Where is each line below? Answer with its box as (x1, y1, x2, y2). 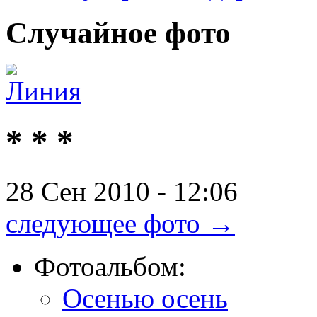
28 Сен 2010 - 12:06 (6, 176, 238, 207)
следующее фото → (6, 208, 235, 239)
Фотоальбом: (34, 251, 186, 282)
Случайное (6, 16, 157, 50)
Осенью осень (62, 283, 228, 314)
